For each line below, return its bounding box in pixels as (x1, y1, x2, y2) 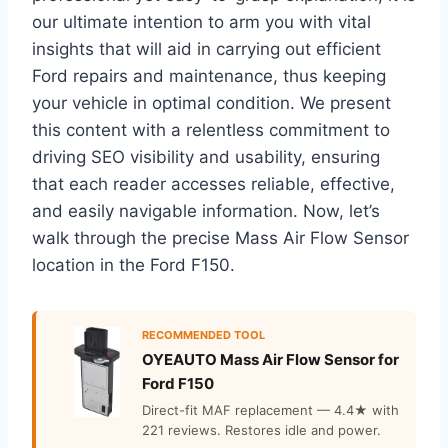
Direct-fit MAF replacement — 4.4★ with (142, 402, 399, 419)
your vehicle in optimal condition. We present (32, 93, 391, 114)
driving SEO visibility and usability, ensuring (32, 147, 380, 168)
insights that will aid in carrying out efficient (32, 39, 381, 60)
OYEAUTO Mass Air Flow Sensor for (142, 350, 399, 370)
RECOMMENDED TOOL (142, 328, 265, 343)
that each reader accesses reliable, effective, (32, 174, 395, 195)
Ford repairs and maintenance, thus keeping (32, 66, 386, 87)
